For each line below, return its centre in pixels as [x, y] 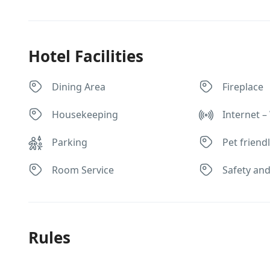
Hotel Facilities [86, 56]
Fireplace [243, 87]
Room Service [83, 170]
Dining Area [79, 87]
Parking [70, 142]
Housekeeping [85, 115]
